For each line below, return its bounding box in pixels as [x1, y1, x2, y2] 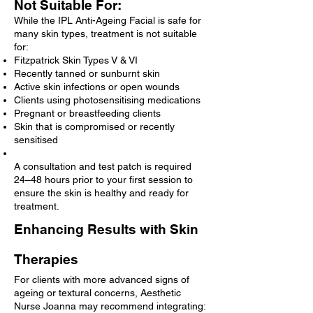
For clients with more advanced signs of [14, 273, 189, 285]
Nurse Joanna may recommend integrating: [14, 300, 206, 312]
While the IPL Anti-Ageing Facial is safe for [14, 14, 201, 26]
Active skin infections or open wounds [14, 80, 180, 92]
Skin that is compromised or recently [14, 120, 175, 132]
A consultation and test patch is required [14, 160, 191, 172]
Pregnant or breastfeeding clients [14, 107, 161, 119]
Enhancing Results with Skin [14, 221, 198, 237]
